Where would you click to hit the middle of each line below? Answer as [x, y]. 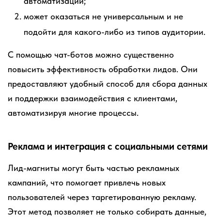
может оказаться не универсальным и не [103, 16]
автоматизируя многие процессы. [73, 113]
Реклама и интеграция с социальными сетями [108, 146]
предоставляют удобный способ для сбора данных [108, 84]
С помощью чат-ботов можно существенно [91, 54]
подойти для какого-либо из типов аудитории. [115, 32]
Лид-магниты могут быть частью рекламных [93, 168]
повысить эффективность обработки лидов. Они [103, 69]
